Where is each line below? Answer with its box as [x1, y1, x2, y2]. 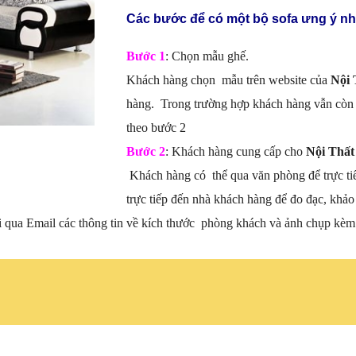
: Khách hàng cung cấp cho [165, 145, 306, 159]
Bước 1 [126, 49, 165, 64]
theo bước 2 [126, 121, 186, 135]
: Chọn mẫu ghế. [165, 49, 249, 64]
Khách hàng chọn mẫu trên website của [126, 73, 327, 87]
